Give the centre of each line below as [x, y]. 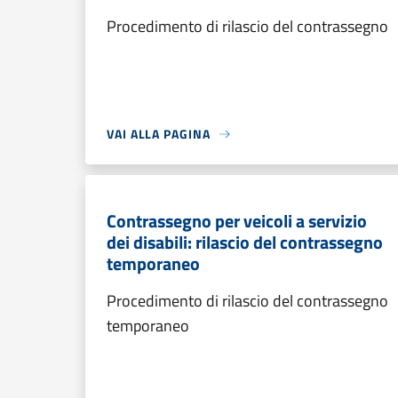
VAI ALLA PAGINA [159, 134]
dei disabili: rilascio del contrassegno [245, 242]
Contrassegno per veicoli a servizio [237, 221]
